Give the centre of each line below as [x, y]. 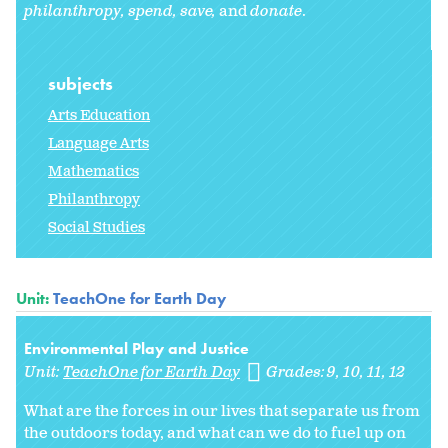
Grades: [297, 373]
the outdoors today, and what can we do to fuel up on [215, 434]
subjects [82, 84]
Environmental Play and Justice [136, 349]
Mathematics [93, 172]
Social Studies [96, 228]
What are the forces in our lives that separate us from [222, 412]
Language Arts [98, 144]
